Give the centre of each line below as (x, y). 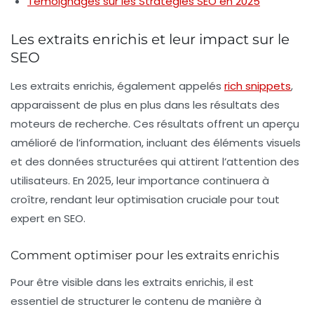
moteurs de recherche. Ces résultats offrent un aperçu (155, 124)
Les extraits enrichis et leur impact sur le (150, 40)
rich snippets (258, 86)
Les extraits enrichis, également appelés (117, 86)
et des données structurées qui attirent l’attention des (155, 162)
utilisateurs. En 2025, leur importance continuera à (140, 181)
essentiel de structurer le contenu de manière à (136, 301)
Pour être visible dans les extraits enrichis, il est (132, 282)
